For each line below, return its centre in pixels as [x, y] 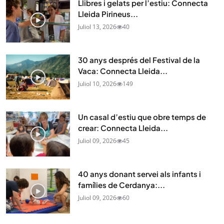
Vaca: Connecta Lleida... [123, 71]
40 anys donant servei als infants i [139, 174]
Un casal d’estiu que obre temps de [142, 117]
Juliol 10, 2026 [97, 84]
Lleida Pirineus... [108, 14]
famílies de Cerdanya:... [121, 185]
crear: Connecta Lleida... [123, 128]
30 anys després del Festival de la [139, 60]
